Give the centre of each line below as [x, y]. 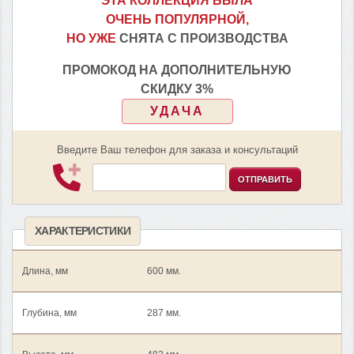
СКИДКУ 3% [177, 89]
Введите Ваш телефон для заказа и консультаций [177, 150]
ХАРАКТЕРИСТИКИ [83, 230]
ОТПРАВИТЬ [265, 179]
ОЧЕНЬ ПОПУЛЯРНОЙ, [177, 19]
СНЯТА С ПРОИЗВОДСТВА [203, 38]
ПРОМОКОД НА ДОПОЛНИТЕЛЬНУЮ [177, 70]
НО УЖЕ [92, 38]
